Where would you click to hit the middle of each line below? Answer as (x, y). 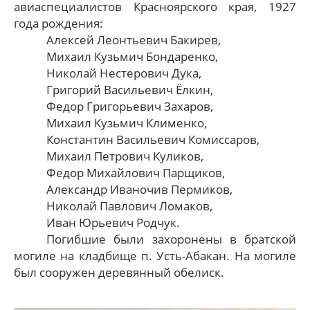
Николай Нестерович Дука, (126, 73)
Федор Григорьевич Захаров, (131, 106)
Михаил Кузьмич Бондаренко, (134, 56)
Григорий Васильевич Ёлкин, (130, 89)
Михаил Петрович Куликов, (127, 156)
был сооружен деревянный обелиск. (120, 272)
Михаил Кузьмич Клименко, (127, 122)
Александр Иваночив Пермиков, (141, 189)
